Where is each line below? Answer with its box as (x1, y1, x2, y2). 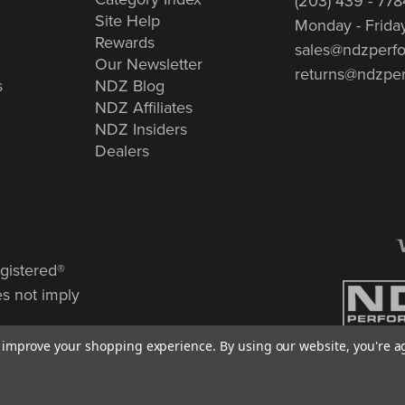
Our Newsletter (95, 52, 202, 75)
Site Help (95, 8, 160, 32)
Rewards (95, 30, 155, 53)
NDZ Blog (95, 73, 165, 97)
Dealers (95, 138, 149, 162)
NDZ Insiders (95, 117, 187, 140)
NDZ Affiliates (95, 95, 193, 118)
